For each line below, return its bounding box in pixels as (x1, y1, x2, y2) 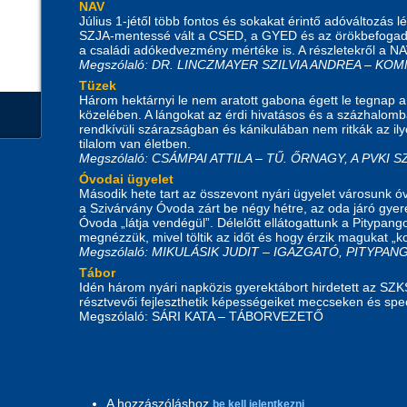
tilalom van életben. (79, 135, 191, 151)
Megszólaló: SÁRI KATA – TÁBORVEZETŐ (79, 308, 327, 323)
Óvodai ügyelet (79, 171, 174, 186)
